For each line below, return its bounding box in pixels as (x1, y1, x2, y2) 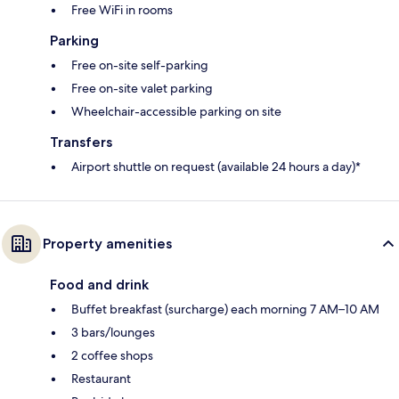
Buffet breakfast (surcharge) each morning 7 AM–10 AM (71, 300, 379, 317)
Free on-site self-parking (71, 56, 208, 73)
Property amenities (43, 234, 172, 252)
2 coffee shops (71, 346, 153, 363)
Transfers (50, 133, 112, 151)
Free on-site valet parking (71, 79, 213, 96)
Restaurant (71, 370, 131, 387)
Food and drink (50, 275, 149, 293)
